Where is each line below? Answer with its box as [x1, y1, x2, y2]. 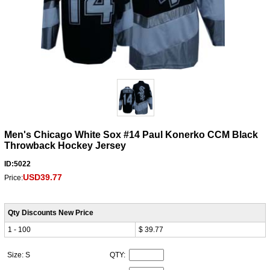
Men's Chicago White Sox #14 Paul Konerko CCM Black [4, 130, 258, 140]
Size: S [7, 251, 32, 260]
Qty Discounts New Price [7, 209, 93, 218]
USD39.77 [22, 172, 62, 183]
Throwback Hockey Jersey [4, 140, 126, 151]
